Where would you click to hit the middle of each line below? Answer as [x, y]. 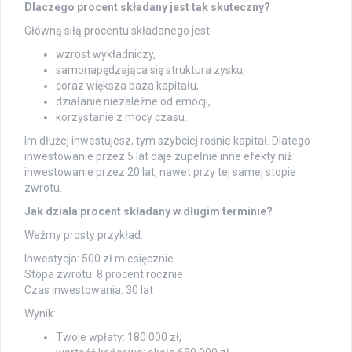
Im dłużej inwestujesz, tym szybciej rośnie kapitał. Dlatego [167, 140]
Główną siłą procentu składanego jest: [118, 30]
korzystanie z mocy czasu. [121, 117]
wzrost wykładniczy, [106, 54]
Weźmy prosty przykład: [84, 235]
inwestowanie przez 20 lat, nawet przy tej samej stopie [160, 172]
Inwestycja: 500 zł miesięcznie [99, 258]
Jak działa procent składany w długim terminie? [148, 211]
